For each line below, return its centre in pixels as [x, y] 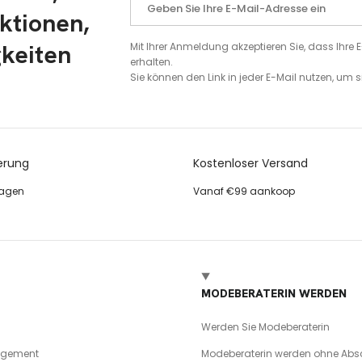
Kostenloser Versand [250, 163]
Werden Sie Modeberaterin [266, 326]
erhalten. [152, 62]
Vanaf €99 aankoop [244, 191]
